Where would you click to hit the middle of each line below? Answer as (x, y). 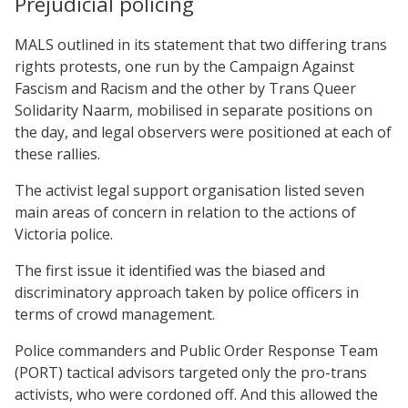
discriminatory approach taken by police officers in (187, 292)
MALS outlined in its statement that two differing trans (201, 44)
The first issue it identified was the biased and (170, 270)
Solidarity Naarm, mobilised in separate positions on (194, 110)
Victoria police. (64, 234)
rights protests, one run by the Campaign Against (184, 66)
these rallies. (57, 153)
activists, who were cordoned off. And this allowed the (196, 394)
